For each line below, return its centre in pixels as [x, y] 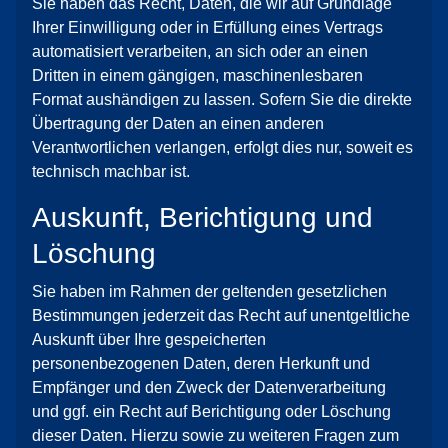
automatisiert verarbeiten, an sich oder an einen [200, 51]
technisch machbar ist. [111, 171]
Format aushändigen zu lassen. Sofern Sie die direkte [222, 99]
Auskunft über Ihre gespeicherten [149, 339]
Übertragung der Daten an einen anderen [178, 123]
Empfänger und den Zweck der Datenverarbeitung [209, 387]
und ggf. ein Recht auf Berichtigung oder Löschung [211, 411]
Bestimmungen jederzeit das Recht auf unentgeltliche [221, 315]
